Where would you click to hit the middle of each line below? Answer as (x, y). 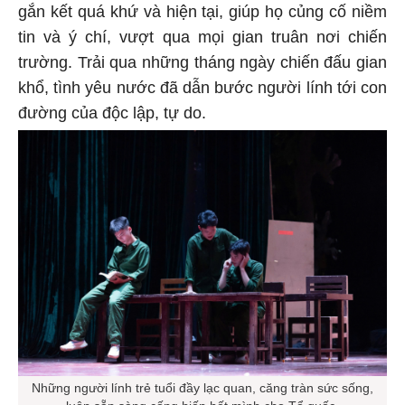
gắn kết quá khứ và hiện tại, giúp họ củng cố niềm (202, 12)
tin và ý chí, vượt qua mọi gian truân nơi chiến (202, 38)
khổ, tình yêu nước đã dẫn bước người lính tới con (202, 88)
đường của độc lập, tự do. (114, 113)
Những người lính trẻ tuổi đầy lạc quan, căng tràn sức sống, (202, 388)
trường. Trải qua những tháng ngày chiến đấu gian (202, 63)
